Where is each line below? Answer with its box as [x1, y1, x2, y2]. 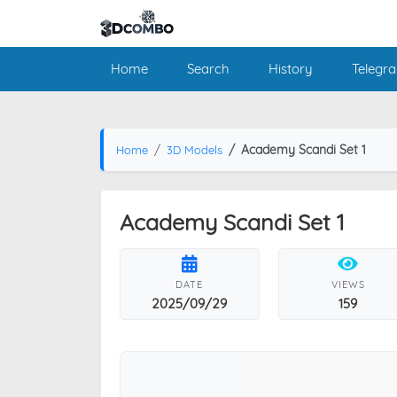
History [268, 59, 313, 77]
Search [186, 59, 230, 77]
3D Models [166, 142, 222, 157]
